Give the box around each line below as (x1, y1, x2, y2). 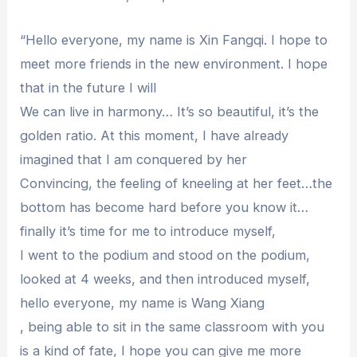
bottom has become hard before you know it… (20, 199, 309, 216)
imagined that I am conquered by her (20, 151, 248, 168)
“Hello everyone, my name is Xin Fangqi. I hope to (20, 32, 328, 49)
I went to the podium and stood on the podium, (20, 247, 311, 264)
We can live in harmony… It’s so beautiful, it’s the (20, 104, 320, 120)
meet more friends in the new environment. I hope (20, 56, 328, 73)
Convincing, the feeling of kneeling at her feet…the (20, 175, 333, 192)
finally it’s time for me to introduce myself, (20, 223, 277, 240)
